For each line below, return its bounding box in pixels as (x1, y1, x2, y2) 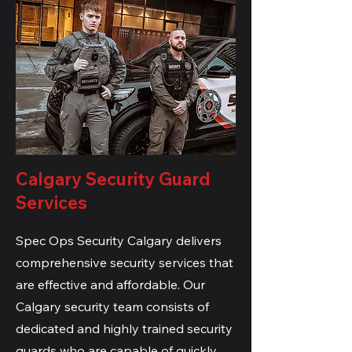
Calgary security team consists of (16, 299, 209, 314)
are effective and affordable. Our (16, 277, 205, 292)
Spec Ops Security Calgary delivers (16, 233, 222, 248)
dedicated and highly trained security (16, 321, 233, 336)
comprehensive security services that (16, 255, 233, 270)
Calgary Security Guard (16, 168, 211, 190)
